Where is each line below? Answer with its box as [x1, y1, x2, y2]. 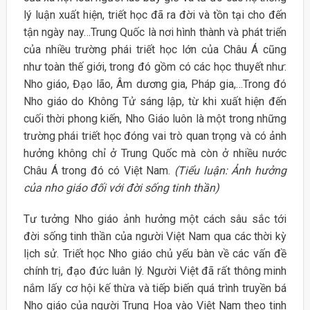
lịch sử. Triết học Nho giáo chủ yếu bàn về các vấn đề [23, 247, 287, 261]
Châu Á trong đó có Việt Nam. [23, 163, 174, 177]
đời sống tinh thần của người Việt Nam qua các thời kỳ [23, 230, 287, 244]
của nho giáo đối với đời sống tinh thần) [23, 181, 219, 194]
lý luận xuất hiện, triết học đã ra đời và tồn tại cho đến [23, 8, 287, 21]
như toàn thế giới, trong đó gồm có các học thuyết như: [23, 60, 287, 73]
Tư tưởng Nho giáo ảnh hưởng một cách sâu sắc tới [23, 212, 287, 226]
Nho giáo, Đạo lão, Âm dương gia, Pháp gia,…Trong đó [23, 77, 287, 91]
